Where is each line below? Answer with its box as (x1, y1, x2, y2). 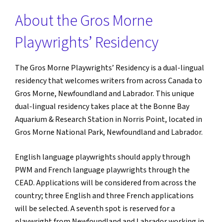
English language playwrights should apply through (15, 152, 190, 163)
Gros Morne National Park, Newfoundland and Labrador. (15, 127, 203, 138)
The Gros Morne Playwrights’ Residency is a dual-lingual (15, 62, 204, 73)
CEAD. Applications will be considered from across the (15, 177, 196, 188)
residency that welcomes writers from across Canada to (15, 75, 202, 86)
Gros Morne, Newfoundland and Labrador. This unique (15, 88, 194, 99)
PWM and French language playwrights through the (15, 165, 190, 175)
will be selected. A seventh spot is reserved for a (15, 203, 175, 214)
